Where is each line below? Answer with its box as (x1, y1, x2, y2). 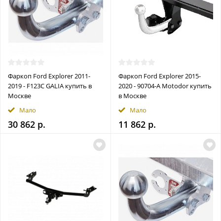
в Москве (118, 91, 147, 101)
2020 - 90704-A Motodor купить (118, 81, 212, 91)
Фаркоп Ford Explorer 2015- (118, 72, 201, 81)
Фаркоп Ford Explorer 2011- (8, 72, 90, 81)
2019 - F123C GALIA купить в (8, 81, 92, 91)
